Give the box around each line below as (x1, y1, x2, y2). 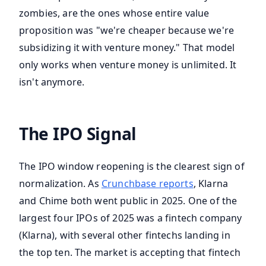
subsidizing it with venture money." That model (19, 41, 235, 55)
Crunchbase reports (101, 177, 194, 191)
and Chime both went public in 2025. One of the (19, 194, 237, 208)
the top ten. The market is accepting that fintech (19, 246, 240, 259)
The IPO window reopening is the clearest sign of (19, 160, 245, 173)
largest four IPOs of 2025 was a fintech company (19, 211, 242, 225)
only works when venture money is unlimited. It (19, 58, 237, 72)
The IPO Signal (19, 122, 137, 145)
